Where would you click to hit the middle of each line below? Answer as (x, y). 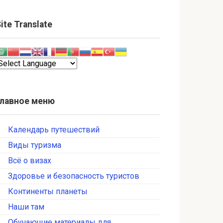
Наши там (26, 207)
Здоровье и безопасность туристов (74, 176)
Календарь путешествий (54, 130)
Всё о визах (30, 161)
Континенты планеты (48, 192)
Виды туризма (35, 145)
